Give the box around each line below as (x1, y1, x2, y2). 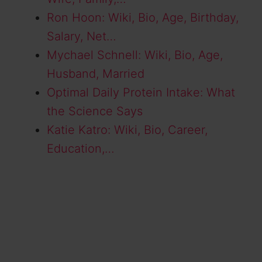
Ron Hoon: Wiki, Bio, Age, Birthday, (47, 10, 239, 25)
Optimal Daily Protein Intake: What (47, 85, 235, 99)
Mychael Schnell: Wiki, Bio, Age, (47, 47, 223, 62)
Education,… (47, 141, 115, 156)
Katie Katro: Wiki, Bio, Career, (47, 122, 208, 137)
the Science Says (47, 104, 143, 118)
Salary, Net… (47, 29, 116, 43)
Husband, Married (47, 66, 144, 81)
